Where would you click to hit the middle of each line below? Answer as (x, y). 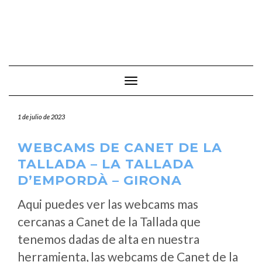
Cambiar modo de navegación (184, 82)
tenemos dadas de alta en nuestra (108, 239)
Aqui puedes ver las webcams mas (108, 204)
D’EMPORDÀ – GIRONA (100, 180)
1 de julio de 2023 (41, 117)
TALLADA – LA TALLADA (106, 164)
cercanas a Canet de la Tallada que (109, 221)
